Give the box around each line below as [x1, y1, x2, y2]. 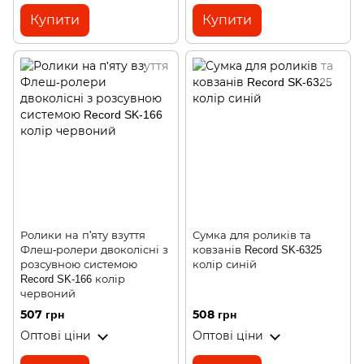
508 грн [193, 307, 236, 323]
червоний [20, 287, 76, 300]
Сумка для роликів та [193, 228, 311, 241]
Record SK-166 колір [20, 272, 125, 285]
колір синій [193, 258, 257, 271]
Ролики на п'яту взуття [20, 228, 145, 241]
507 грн [20, 307, 64, 323]
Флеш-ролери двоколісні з [20, 243, 168, 256]
